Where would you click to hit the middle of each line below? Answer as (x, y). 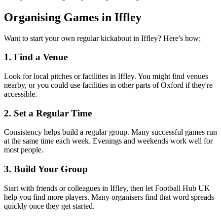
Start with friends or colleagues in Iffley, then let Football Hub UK (107, 188)
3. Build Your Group (46, 169)
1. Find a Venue (36, 57)
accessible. (20, 94)
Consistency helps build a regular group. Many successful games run (110, 132)
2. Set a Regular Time (48, 113)
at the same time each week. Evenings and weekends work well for (108, 141)
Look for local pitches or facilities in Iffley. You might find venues (106, 76)
